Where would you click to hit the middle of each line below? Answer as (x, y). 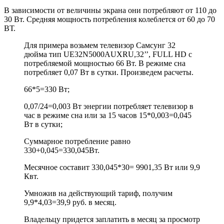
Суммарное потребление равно (77, 141)
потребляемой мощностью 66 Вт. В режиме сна (105, 63)
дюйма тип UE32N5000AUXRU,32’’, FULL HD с (108, 54)
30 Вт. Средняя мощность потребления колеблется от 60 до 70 (109, 19)
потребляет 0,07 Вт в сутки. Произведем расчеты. (109, 72)
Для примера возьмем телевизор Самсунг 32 (100, 45)
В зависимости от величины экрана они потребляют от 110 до (110, 10)
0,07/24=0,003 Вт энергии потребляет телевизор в (109, 106)
